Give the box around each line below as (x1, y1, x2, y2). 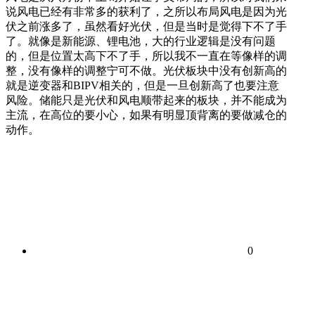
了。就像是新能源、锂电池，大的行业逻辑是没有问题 (6, 35, 276, 47)
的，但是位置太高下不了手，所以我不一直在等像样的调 (6, 50, 287, 62)
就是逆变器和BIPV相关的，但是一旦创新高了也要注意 (6, 79, 279, 91)
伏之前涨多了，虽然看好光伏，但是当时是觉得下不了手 (6, 20, 287, 32)
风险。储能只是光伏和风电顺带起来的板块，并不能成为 (6, 94, 287, 106)
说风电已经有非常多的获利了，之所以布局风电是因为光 (6, 6, 287, 18)
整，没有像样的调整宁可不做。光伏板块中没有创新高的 (6, 65, 287, 77)
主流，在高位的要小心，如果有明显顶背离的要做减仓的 (6, 109, 287, 121)
